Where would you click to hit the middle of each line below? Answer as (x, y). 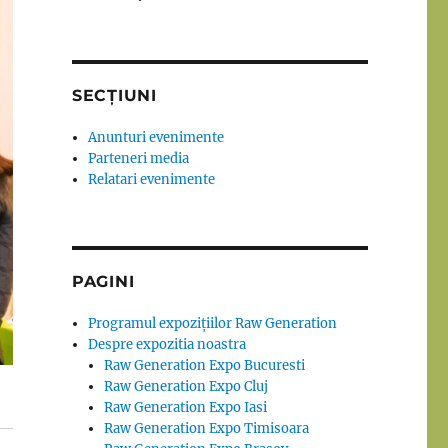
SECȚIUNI (114, 96)
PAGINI (103, 282)
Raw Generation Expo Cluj (186, 387)
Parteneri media (139, 159)
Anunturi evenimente (156, 138)
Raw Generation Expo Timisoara (207, 429)
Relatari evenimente (152, 180)
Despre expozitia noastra (167, 345)
